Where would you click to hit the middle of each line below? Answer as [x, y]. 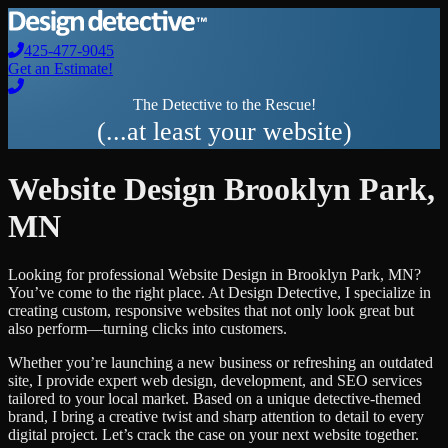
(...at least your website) [224, 132]
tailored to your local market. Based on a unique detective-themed [214, 399]
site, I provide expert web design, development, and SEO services [215, 381]
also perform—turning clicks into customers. [147, 329]
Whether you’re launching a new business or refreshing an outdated [220, 363]
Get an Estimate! [60, 69]
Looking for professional [88, 275]
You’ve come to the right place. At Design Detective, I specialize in [219, 293]
